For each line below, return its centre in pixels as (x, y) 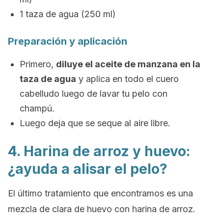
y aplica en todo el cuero (127, 79)
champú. (37, 108)
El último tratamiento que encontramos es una (100, 193)
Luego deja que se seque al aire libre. (95, 123)
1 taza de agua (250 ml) (68, 14)
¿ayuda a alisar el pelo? (88, 169)
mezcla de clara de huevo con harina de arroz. (102, 209)
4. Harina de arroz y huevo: (99, 151)
